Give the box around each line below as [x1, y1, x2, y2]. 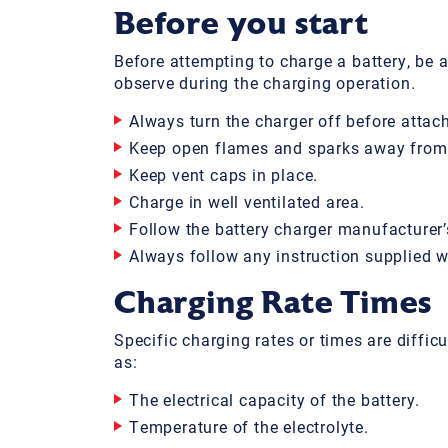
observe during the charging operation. [114, 71, 416, 93]
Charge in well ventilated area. [129, 190, 365, 212]
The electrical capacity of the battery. [129, 388, 421, 410]
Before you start [114, 3, 369, 42]
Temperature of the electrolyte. [129, 415, 369, 437]
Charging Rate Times [114, 282, 433, 321]
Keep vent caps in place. [129, 163, 319, 185]
